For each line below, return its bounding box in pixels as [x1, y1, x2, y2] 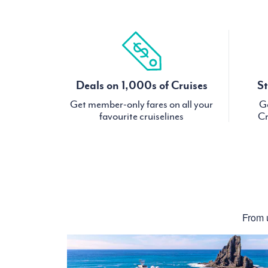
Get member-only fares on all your [70, 98, 214, 111]
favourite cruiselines [99, 110, 184, 123]
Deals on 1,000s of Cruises [75, 78, 208, 92]
